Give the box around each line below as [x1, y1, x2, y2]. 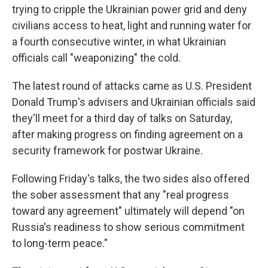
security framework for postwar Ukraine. [12, 144, 203, 157]
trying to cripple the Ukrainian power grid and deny [12, 3, 247, 16]
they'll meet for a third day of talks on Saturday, [12, 112, 232, 124]
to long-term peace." [12, 237, 108, 249]
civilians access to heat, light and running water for [12, 19, 251, 32]
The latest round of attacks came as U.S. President [12, 80, 252, 92]
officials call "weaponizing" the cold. [12, 51, 181, 64]
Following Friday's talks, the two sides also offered [12, 172, 249, 185]
